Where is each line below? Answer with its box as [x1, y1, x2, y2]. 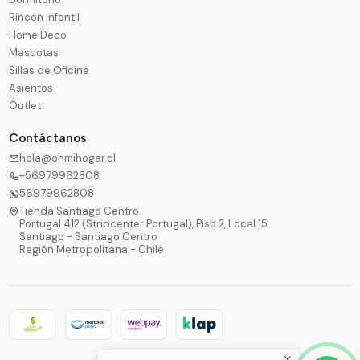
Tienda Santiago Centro [19, 203, 140, 218]
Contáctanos [9, 131, 87, 146]
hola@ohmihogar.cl [19, 150, 117, 165]
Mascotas [9, 45, 59, 59]
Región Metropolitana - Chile [19, 242, 165, 256]
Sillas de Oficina [9, 63, 90, 77]
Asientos [9, 80, 54, 95]
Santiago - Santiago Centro [19, 229, 158, 243]
